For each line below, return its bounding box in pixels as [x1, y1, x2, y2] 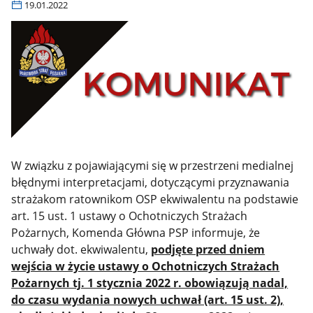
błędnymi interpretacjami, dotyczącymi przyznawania [11, 174, 290, 190]
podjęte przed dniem [151, 241, 265, 257]
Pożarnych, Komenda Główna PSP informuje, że [11, 224, 261, 240]
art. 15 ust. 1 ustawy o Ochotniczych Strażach [11, 208, 248, 224]
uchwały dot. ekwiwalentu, [11, 241, 152, 257]
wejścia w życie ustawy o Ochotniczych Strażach [11, 258, 280, 274]
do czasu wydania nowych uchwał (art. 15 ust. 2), [11, 291, 284, 307]
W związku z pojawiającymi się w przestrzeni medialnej [11, 157, 294, 173]
